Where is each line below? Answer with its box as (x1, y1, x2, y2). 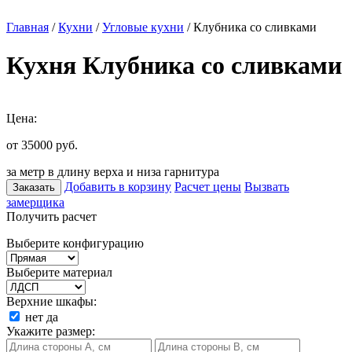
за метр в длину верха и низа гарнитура (6, 164, 219, 178)
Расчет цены (174, 179, 241, 193)
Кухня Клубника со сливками (6, 51, 342, 80)
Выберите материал (6, 265, 112, 279)
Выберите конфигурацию (6, 236, 144, 250)
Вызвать (244, 179, 289, 193)
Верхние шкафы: (6, 294, 97, 308)
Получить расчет (6, 209, 97, 223)
